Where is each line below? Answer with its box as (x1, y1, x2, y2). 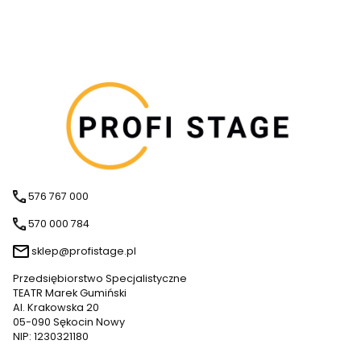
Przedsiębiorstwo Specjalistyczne (13, 272, 187, 286)
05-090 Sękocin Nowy (13, 315, 125, 330)
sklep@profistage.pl (31, 244, 136, 259)
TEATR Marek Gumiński (13, 286, 127, 301)
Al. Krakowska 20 (13, 301, 99, 315)
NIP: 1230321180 (13, 330, 89, 344)
